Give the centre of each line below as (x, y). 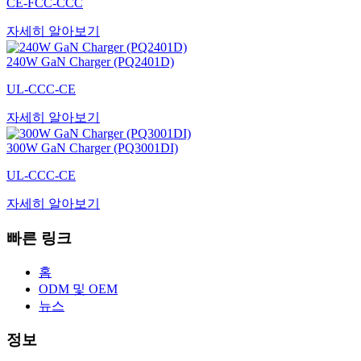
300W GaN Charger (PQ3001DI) (92, 148)
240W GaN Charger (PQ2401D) (90, 62)
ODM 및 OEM (78, 288)
